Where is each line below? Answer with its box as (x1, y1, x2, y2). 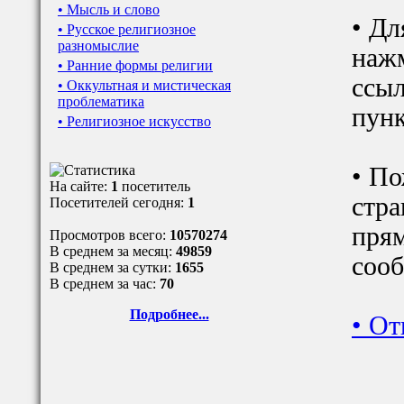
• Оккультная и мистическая (58, 78, 231, 93)
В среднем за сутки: (50, 260, 175, 275)
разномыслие (58, 38, 139, 53)
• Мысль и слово (58, 2, 160, 17)
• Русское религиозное (58, 22, 196, 37)
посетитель (122, 179, 190, 194)
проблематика (58, 94, 144, 109)
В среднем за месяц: (50, 243, 176, 259)
